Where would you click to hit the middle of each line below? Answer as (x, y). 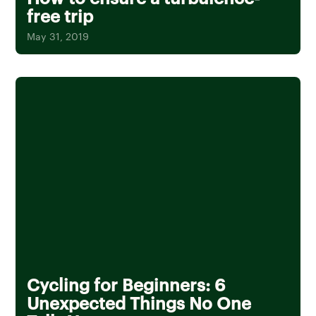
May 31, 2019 (58, 36)
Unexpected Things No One (139, 303)
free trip (60, 16)
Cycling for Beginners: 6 (126, 285)
